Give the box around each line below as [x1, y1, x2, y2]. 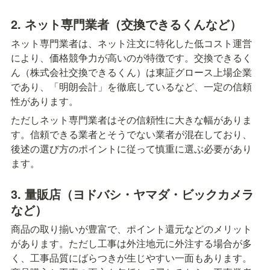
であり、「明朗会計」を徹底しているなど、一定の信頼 [11, 79, 252, 93]
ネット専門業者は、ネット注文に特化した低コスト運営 [11, 36, 252, 50]
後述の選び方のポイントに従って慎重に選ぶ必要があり [11, 141, 252, 155]
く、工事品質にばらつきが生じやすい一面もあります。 [11, 250, 252, 265]
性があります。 [11, 93, 78, 108]
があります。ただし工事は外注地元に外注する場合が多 [11, 236, 252, 250]
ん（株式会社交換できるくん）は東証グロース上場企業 [11, 64, 252, 79]
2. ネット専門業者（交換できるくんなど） [11, 14, 242, 33]
